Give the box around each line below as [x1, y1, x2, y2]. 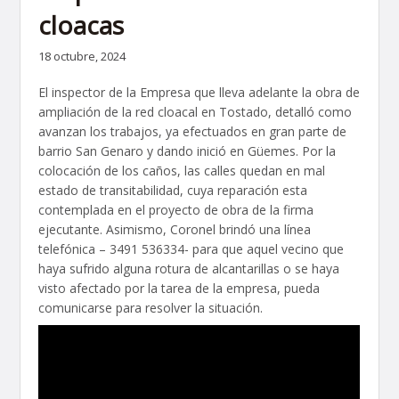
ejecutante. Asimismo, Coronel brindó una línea [38, 220, 312, 238]
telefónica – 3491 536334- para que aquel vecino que [38, 240, 345, 257]
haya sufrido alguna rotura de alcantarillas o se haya [38, 259, 340, 277]
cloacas [38, 7, 125, 42]
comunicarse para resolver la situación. [38, 298, 264, 316]
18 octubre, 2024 [38, 47, 126, 64]
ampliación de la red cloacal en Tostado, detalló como [38, 102, 353, 120]
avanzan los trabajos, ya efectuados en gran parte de [38, 122, 347, 140]
